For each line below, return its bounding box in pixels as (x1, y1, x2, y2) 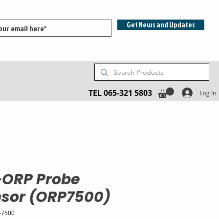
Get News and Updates (127, 20, 195, 30)
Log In (199, 89, 216, 97)
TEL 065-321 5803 (88, 88, 152, 98)
